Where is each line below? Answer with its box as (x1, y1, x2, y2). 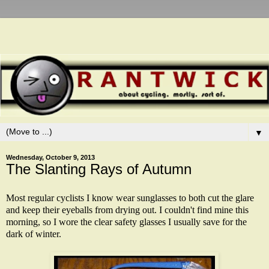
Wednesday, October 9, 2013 (6, 154, 95, 162)
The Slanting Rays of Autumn (6, 161, 192, 178)
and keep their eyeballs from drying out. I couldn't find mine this (6, 204, 249, 215)
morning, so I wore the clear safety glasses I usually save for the (6, 216, 247, 227)
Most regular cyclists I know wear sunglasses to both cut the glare (6, 192, 254, 203)
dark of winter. (6, 228, 61, 239)
